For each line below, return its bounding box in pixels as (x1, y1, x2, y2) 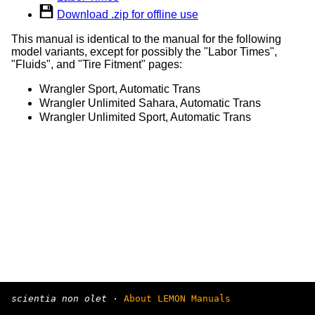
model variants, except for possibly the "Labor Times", (11, 45, 277, 58)
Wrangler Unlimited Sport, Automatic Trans (39, 110, 251, 123)
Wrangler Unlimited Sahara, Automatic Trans (39, 96, 261, 109)
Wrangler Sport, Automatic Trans (39, 82, 200, 95)
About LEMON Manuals (124, 293, 231, 304)
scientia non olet (11, 293, 107, 304)
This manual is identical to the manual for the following (11, 32, 281, 45)
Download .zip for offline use (57, 8, 198, 20)
